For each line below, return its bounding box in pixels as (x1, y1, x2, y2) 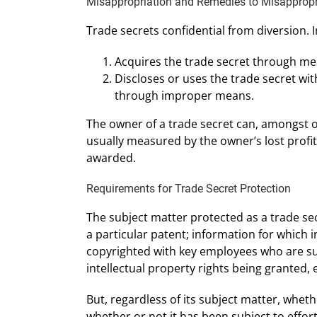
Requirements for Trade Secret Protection (86, 182, 291, 196)
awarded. (86, 150, 136, 166)
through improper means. (115, 88, 254, 104)
